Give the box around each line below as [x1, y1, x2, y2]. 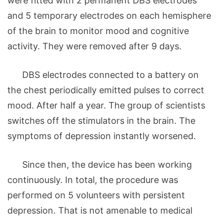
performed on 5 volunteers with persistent [7, 189, 185, 200]
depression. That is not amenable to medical [7, 205, 192, 216]
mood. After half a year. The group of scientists [7, 100, 205, 110]
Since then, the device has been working [7, 159, 192, 170]
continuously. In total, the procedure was [7, 174, 178, 185]
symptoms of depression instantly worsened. [7, 130, 196, 141]
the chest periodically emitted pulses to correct [7, 84, 204, 95]
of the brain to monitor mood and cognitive [7, 25, 189, 36]
